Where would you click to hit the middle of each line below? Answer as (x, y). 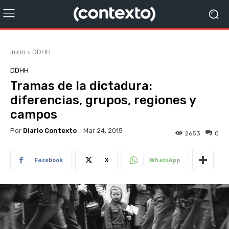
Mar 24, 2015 (103, 131)
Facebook (49, 160)
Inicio (18, 52)
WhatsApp (165, 160)
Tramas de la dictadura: (81, 86)
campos (34, 114)
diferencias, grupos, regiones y (103, 100)
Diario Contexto (50, 130)
